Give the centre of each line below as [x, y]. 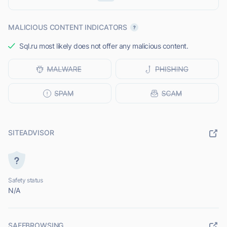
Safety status [26, 180]
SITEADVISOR [31, 133]
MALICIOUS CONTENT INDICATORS [68, 27]
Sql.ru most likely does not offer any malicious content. [104, 46]
